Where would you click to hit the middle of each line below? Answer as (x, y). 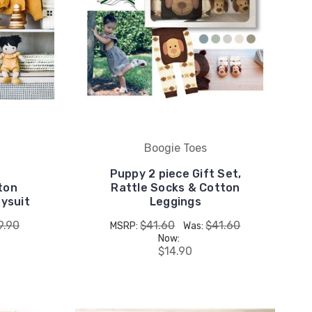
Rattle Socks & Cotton (175, 188)
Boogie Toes (175, 148)
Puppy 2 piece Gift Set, (175, 174)
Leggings (175, 202)
